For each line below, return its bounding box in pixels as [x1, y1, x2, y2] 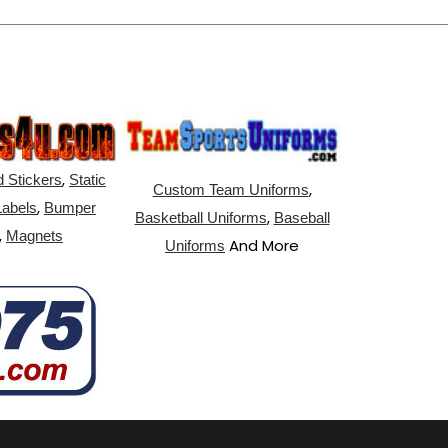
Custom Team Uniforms [152, 180, 309, 198]
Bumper [44, 198, 96, 216]
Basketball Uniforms [134, 208, 267, 226]
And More [225, 234, 299, 256]
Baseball [273, 208, 330, 226]
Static [69, 170, 106, 188]
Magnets [6, 226, 63, 244]
